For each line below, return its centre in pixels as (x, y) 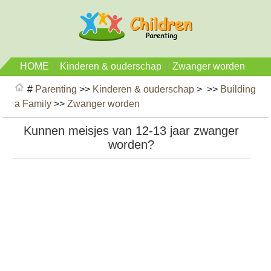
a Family (33, 104)
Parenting (56, 89)
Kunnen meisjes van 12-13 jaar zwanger (131, 131)
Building (238, 89)
